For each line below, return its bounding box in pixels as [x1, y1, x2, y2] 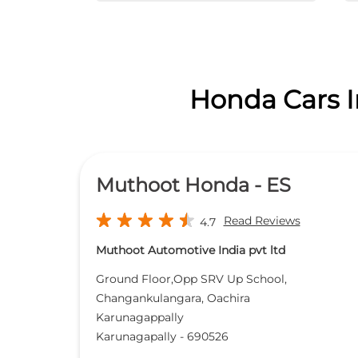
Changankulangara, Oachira [95, 291, 250, 306]
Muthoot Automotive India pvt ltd [95, 243, 285, 258]
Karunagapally [95, 329, 177, 344]
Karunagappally [95, 310, 184, 325]
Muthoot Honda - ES [95, 173, 291, 197]
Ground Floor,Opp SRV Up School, [95, 272, 287, 287]
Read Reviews [223, 213, 300, 229]
